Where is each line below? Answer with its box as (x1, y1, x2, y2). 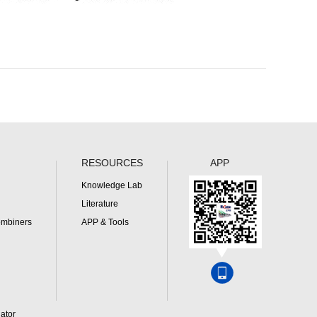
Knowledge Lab (81, 180, 142, 190)
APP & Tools (81, 217, 129, 227)
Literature (81, 198, 118, 209)
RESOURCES (81, 156, 143, 168)
